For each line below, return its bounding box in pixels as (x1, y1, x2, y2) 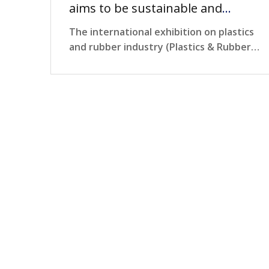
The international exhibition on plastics (69, 25, 254, 39)
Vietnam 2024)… (69, 55, 144, 69)
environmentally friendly (69, 18, 209, 35)
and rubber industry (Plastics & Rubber (69, 40, 251, 54)
